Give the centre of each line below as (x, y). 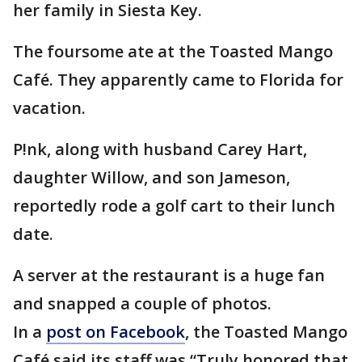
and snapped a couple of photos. (142, 303)
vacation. (49, 108)
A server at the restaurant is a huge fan (169, 275)
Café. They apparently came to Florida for (178, 80)
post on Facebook (116, 332)
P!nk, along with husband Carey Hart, (160, 149)
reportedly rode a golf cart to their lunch (174, 206)
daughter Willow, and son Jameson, (152, 177)
